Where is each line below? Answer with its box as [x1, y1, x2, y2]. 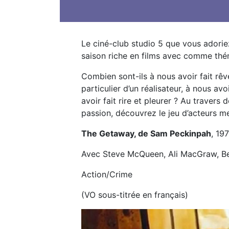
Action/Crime [81, 169, 132, 179]
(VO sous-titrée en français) [81, 190, 188, 200]
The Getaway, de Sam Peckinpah [81, 128, 211, 139]
